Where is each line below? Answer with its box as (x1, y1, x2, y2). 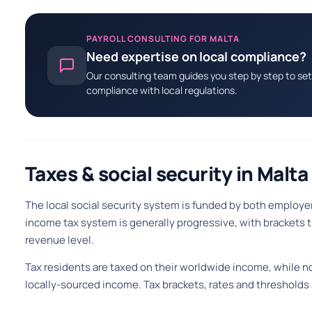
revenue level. (25, 233, 94, 247)
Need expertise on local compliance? (86, 48, 306, 65)
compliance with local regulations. (86, 84, 237, 97)
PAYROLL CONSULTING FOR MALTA (86, 33, 240, 45)
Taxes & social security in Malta (25, 160, 309, 187)
